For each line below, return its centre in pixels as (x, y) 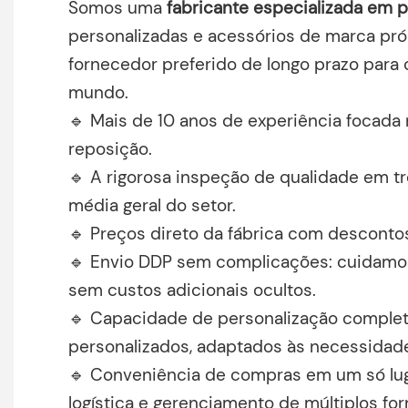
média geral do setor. (152, 205)
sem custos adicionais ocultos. (192, 290)
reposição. (110, 148)
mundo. (98, 92)
